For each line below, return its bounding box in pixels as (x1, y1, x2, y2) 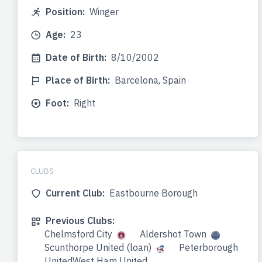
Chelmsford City (44, 228, 112, 240)
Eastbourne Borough (109, 187, 198, 199)
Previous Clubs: (46, 215, 115, 227)
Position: (46, 6, 85, 18)
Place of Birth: (46, 74, 110, 87)
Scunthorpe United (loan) (44, 242, 151, 254)
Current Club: (46, 187, 105, 199)
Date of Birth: (46, 51, 106, 64)
